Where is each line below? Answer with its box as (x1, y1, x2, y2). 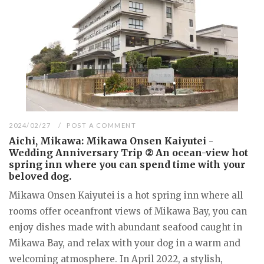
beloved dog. (9, 170, 71, 182)
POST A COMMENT (67, 121, 137, 129)
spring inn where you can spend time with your (9, 158, 245, 170)
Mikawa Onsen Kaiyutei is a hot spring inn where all (9, 189, 243, 201)
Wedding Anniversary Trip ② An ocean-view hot (9, 146, 248, 159)
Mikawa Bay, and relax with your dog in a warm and (9, 237, 240, 249)
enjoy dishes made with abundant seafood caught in (9, 221, 242, 233)
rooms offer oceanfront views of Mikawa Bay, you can (9, 205, 247, 217)
